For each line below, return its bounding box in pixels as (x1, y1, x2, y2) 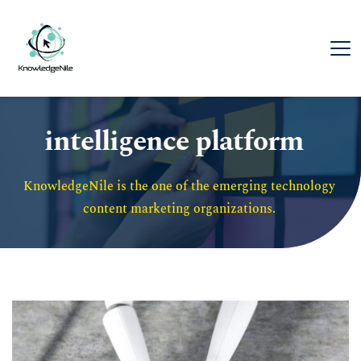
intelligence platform (44, 120, 304, 164)
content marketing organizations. (82, 199, 279, 219)
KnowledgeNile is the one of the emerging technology (23, 176, 335, 197)
